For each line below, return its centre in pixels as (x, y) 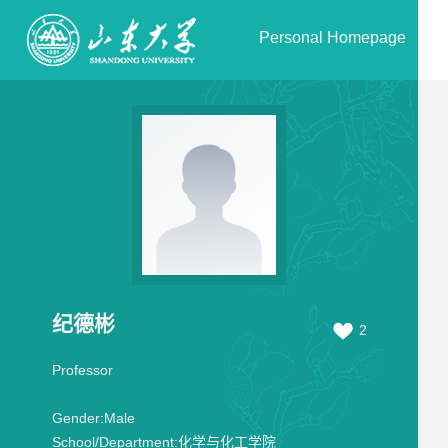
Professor (82, 370)
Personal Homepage (332, 37)
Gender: (77, 418)
